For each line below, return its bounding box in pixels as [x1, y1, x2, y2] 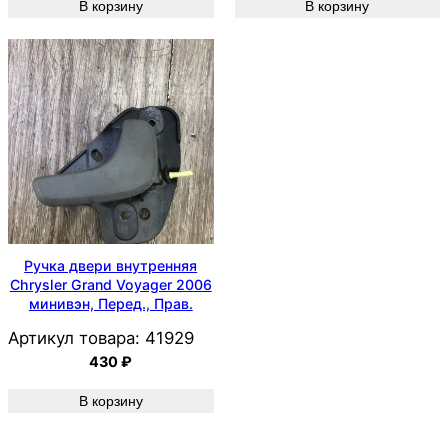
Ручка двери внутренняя [24, 256, 198, 274]
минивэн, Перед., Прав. [28, 294, 193, 312]
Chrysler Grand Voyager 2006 [9, 275, 212, 293]
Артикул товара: [8, 327, 140, 348]
